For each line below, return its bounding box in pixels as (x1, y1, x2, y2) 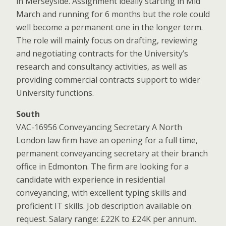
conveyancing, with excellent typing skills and (16, 187, 186, 198)
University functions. (16, 87, 94, 98)
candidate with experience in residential (16, 174, 165, 185)
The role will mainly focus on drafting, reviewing (16, 35, 198, 46)
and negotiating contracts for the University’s (16, 48, 188, 59)
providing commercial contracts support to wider (16, 74, 200, 85)
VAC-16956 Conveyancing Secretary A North (16, 122, 182, 133)
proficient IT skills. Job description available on (16, 200, 191, 211)
